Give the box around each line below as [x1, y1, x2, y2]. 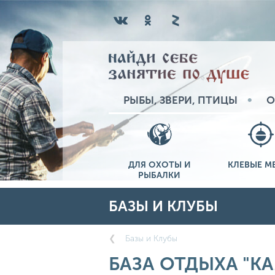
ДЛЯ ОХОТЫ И [128, 159, 191, 170]
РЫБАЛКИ [138, 169, 180, 180]
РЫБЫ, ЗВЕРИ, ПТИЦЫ [123, 93, 238, 106]
